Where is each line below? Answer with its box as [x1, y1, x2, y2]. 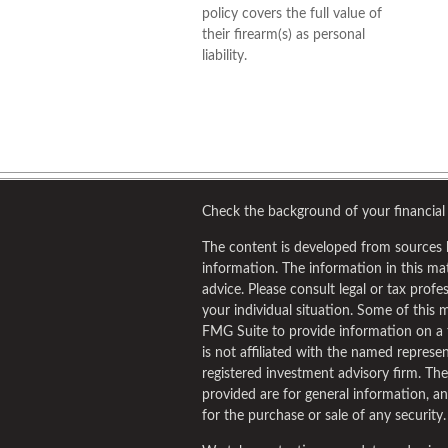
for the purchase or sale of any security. [202, 409, 446, 423]
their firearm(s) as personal [202, 28, 365, 42]
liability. [202, 49, 247, 63]
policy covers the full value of [202, 7, 382, 21]
